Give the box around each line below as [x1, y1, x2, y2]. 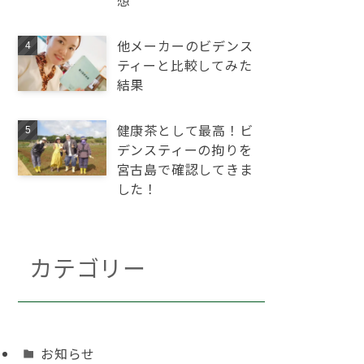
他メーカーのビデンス [116, 36, 253, 55]
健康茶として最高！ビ [116, 120, 253, 140]
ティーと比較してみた [116, 55, 253, 75]
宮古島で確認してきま [116, 159, 253, 179]
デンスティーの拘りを [116, 140, 253, 159]
